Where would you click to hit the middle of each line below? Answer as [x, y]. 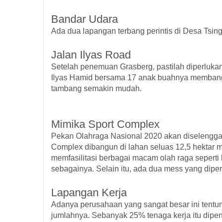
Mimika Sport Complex [105, 124]
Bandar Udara [84, 19]
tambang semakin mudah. [96, 88]
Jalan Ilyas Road [91, 55]
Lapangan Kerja [89, 193]
